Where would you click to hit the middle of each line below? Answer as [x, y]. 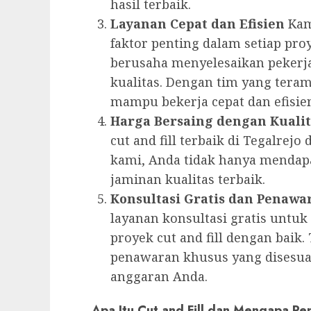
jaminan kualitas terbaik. [188, 179]
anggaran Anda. [159, 276]
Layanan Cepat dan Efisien [197, 23]
